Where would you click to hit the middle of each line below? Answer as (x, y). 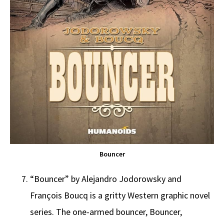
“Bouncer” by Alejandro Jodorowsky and (106, 179)
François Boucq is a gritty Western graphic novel (120, 195)
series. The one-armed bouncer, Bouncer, (106, 212)
